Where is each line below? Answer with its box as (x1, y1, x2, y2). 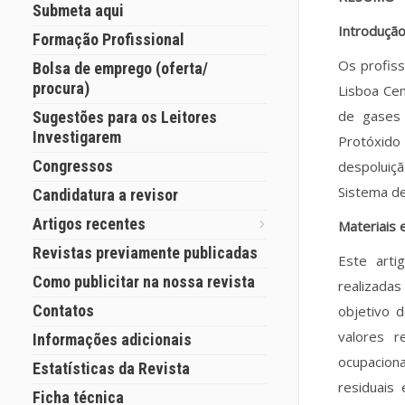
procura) (33, 79, 89, 98)
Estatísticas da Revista (33, 359, 190, 378)
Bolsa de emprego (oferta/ (33, 59, 208, 78)
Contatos (33, 301, 94, 320)
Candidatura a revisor (33, 185, 178, 204)
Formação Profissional (33, 30, 184, 49)
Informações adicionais (33, 330, 192, 349)
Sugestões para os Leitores (33, 108, 217, 127)
